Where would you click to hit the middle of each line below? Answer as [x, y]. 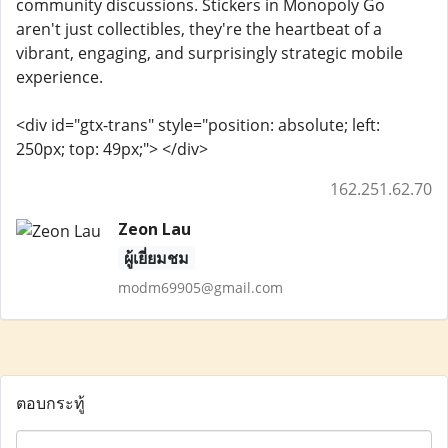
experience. [59, 77]
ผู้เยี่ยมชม [156, 258]
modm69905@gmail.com [200, 287]
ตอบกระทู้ [50, 403]
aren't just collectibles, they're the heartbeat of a [199, 29]
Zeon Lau [154, 229]
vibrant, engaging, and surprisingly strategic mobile [209, 53]
